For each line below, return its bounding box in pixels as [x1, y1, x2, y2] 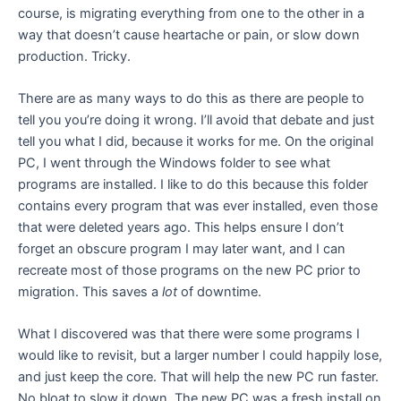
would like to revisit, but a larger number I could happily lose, [18, 347, 382, 364]
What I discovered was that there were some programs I [18, 326, 360, 343]
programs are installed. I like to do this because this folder [18, 176, 368, 193]
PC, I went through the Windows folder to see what [18, 155, 330, 172]
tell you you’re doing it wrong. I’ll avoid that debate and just [18, 112, 374, 129]
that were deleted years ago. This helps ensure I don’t [18, 219, 344, 236]
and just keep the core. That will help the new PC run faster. [18, 369, 379, 386]
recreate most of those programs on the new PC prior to [18, 262, 361, 279]
